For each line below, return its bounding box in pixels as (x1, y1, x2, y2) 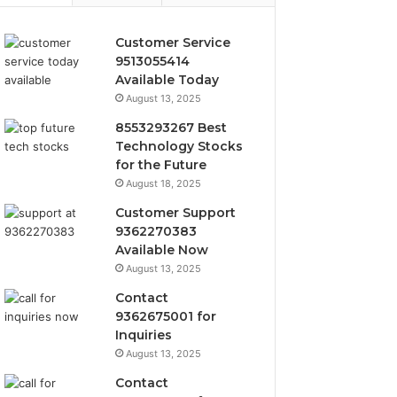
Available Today (115, 72, 220, 88)
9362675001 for (115, 308, 217, 324)
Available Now (115, 242, 209, 258)
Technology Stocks (115, 138, 244, 154)
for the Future (115, 157, 207, 173)
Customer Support (115, 205, 237, 221)
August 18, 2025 (126, 177, 202, 190)
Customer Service (115, 35, 231, 51)
